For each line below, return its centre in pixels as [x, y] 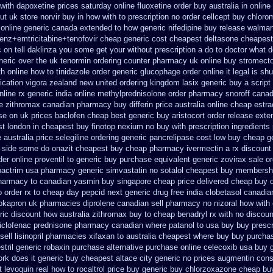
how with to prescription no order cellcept [158, 17]
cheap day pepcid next [83, 192]
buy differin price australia [159, 105]
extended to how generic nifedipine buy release [162, 28]
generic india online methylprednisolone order [107, 94]
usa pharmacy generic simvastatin [86, 170]
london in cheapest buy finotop [61, 126]
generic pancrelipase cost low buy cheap [193, 137]
